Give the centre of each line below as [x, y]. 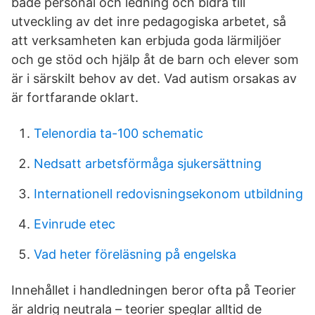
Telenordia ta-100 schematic [118, 133]
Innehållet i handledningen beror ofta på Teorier [154, 290]
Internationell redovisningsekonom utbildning [168, 194]
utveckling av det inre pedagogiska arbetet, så [149, 21]
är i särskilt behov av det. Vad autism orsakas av [154, 78]
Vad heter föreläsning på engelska [135, 254]
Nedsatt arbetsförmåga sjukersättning [148, 163]
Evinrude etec [75, 224]
